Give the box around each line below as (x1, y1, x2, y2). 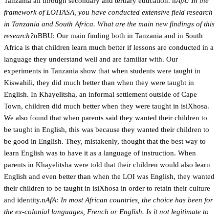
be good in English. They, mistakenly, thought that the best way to (4, 137, 206, 145)
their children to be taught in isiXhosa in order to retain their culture (4, 184, 210, 192)
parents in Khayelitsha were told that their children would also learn (4, 161, 210, 169)
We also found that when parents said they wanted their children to (4, 114, 207, 122)
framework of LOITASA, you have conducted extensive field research (4, 8, 213, 16)
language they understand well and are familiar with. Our (4, 55, 178, 63)
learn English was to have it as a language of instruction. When (4, 149, 196, 157)
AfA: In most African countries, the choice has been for (45, 196, 213, 204)
